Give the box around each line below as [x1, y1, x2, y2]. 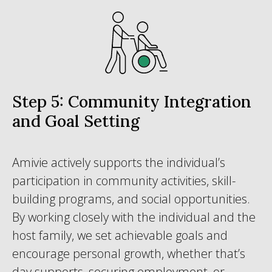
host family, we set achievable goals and [12, 227, 228, 243]
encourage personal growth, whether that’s [12, 245, 245, 262]
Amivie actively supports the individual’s [12, 154, 225, 171]
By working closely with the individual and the [12, 209, 256, 225]
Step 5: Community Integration [12, 91, 251, 112]
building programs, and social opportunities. [12, 191, 250, 207]
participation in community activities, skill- [12, 172, 236, 189]
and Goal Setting [12, 110, 140, 131]
